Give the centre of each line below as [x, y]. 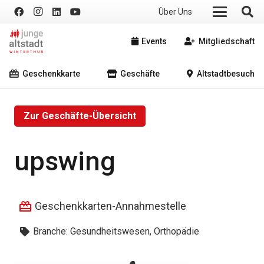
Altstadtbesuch [225, 73]
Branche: [51, 232]
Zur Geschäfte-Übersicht [80, 116]
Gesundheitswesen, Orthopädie [134, 232]
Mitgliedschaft [227, 41]
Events [154, 41]
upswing [65, 161]
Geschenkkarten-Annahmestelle [110, 206]
